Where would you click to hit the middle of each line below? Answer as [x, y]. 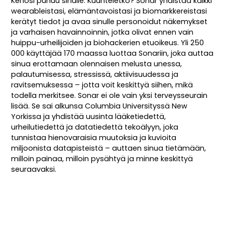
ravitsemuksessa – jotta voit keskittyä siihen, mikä [102, 85]
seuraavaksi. [34, 169]
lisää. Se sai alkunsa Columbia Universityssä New [99, 106]
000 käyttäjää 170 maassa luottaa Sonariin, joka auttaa [113, 53]
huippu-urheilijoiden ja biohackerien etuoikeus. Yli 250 [108, 42]
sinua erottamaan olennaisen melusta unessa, [97, 64]
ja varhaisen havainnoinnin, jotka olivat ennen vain [102, 32]
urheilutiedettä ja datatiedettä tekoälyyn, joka [95, 127]
